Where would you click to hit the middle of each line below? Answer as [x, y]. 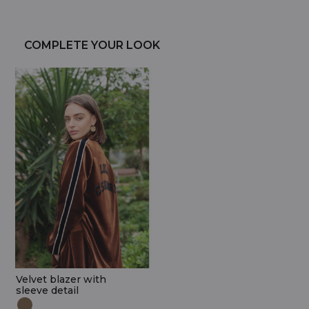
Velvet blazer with [61, 279]
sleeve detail [47, 290]
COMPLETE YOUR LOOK [92, 45]
